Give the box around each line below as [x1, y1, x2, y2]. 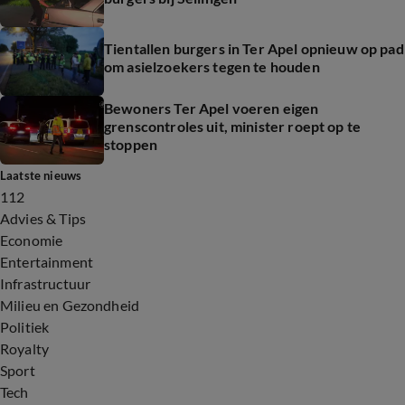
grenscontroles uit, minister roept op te [104, 118, 361, 135]
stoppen [104, 136, 158, 153]
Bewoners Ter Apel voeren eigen [104, 99, 319, 117]
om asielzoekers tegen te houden [104, 58, 320, 75]
